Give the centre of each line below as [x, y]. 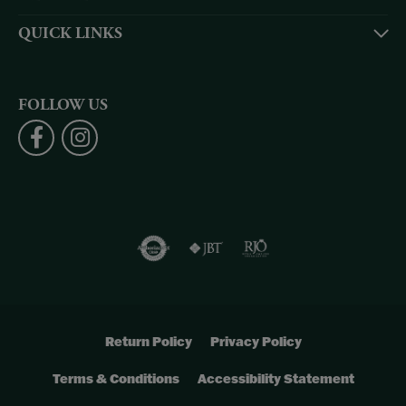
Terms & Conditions [116, 379]
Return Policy [148, 342]
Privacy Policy [256, 342]
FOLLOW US [63, 106]
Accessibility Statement [275, 379]
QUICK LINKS [70, 34]
